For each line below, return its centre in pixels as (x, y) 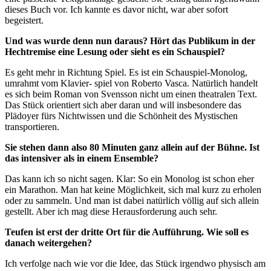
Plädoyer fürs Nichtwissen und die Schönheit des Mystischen (121, 116)
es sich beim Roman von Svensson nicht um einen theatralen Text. (131, 94)
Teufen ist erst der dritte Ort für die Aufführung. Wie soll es (127, 232)
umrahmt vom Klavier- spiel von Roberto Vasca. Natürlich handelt (131, 83)
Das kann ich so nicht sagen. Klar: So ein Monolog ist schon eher (129, 179)
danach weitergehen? (48, 243)
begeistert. (24, 21)
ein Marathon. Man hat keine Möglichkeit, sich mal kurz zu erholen (133, 190)
